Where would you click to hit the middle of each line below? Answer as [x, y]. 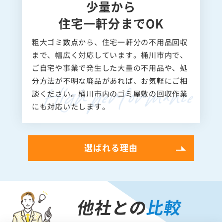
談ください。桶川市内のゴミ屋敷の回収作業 [110, 93]
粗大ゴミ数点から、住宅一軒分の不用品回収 [110, 42]
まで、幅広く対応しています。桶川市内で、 [110, 55]
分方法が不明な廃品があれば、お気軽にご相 [110, 80]
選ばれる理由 [111, 147]
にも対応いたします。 [71, 106]
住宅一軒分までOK [111, 23]
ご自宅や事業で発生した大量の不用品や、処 [110, 67]
